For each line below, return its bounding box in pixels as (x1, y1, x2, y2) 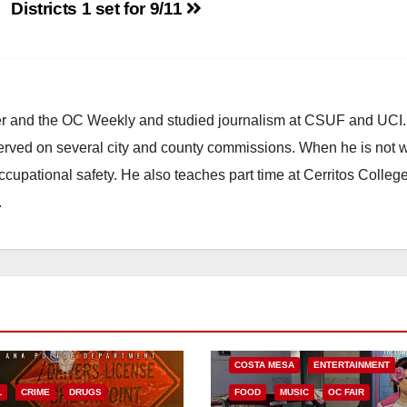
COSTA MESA (234, 359, 295, 370)
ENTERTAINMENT (313, 359, 391, 370)
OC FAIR (328, 386, 365, 397)
